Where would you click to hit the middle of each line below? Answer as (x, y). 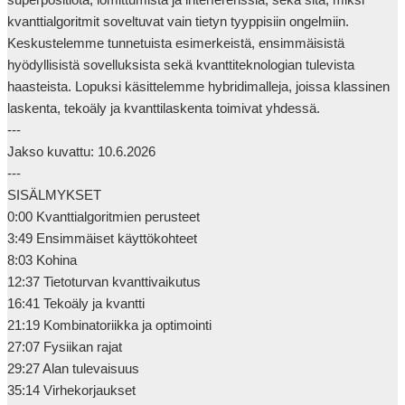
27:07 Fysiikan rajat (65, 347)
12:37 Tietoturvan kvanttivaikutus (104, 282)
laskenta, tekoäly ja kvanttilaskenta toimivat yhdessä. (164, 108)
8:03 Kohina (42, 260)
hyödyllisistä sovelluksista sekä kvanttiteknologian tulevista (181, 65)
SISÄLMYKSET (54, 195)
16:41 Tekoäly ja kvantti (76, 303)
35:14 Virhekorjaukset (71, 390)
